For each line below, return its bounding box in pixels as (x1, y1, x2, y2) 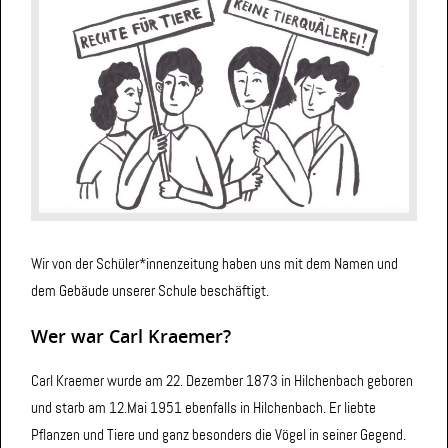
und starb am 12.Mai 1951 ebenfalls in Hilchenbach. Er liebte (31, 397, 376, 418)
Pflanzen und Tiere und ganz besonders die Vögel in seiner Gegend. (31, 424, 406, 445)
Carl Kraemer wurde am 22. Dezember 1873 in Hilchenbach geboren (31, 370, 413, 391)
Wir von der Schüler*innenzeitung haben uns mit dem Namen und (31, 253, 398, 274)
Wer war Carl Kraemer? (31, 323, 231, 348)
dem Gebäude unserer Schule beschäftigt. (31, 280, 269, 301)
